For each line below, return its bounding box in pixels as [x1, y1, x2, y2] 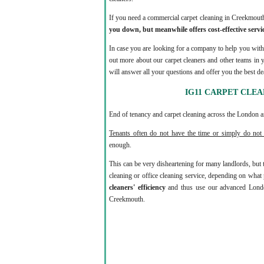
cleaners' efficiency [109, 183, 166, 192]
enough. [109, 141, 131, 149]
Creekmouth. [109, 195, 145, 203]
